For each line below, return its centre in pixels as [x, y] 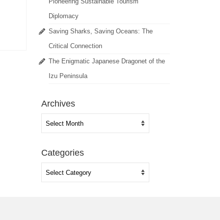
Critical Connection [75, 46]
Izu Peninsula [68, 76]
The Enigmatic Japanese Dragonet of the [107, 61]
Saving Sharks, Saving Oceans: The [100, 31]
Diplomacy [63, 16]
